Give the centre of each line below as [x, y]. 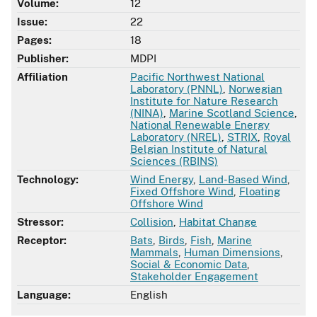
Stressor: [40, 222]
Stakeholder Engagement [194, 277]
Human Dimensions [232, 253]
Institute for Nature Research [204, 101]
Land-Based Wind [243, 180]
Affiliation [42, 77]
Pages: [34, 40]
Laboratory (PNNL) [177, 89]
